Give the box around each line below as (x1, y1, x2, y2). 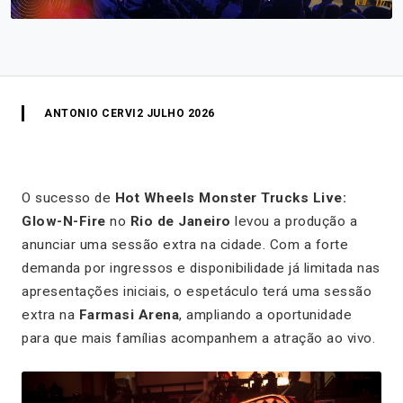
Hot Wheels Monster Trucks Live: (114, 189, 346, 206)
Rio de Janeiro (130, 212, 231, 229)
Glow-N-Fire (22, 212, 106, 229)
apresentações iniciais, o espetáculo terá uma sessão (22, 282, 372, 300)
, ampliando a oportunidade (179, 306, 352, 323)
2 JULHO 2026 (136, 106, 215, 120)
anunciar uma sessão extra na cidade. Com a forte (22, 236, 348, 253)
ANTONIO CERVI (44, 106, 137, 120)
